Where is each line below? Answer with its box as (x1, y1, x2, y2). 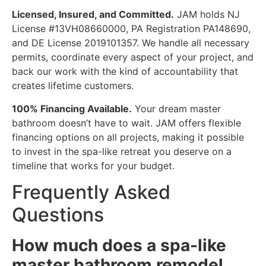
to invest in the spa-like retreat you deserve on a (12, 145, 232, 157)
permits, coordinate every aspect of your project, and (12, 51, 254, 64)
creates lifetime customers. (12, 80, 134, 92)
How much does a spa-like (12, 235, 226, 256)
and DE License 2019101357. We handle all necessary (12, 37, 249, 49)
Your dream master (132, 102, 221, 115)
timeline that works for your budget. (12, 159, 175, 172)
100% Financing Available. (12, 102, 132, 115)
